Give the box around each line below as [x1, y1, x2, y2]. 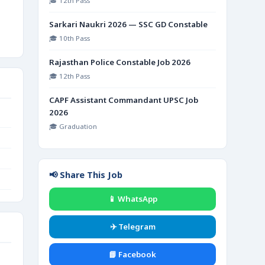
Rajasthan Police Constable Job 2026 [49, 57, 190, 67]
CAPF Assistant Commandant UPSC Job [49, 95, 198, 105]
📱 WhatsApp [108, 193, 157, 204]
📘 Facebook [109, 249, 156, 260]
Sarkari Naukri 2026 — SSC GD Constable [49, 19, 208, 30]
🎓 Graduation [49, 122, 97, 131]
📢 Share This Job [49, 169, 122, 180]
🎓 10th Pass [49, 34, 90, 43]
